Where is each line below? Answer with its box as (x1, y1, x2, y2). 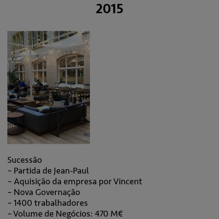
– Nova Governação (7, 187, 80, 197)
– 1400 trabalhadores (7, 197, 88, 208)
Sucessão (7, 154, 42, 165)
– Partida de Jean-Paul (7, 165, 89, 176)
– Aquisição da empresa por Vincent (7, 176, 142, 187)
